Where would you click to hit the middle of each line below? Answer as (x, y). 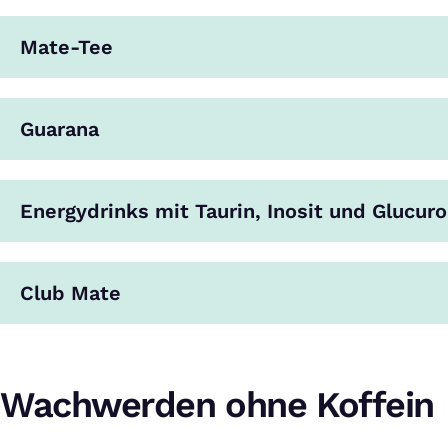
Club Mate (70, 293)
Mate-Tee (66, 47)
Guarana (59, 129)
